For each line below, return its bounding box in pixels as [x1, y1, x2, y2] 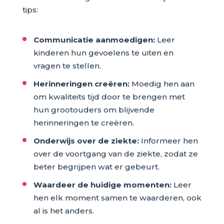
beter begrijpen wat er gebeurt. [33, 162, 159, 172]
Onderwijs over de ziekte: [33, 136, 139, 146]
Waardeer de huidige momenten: [33, 180, 171, 190]
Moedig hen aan [129, 79, 194, 89]
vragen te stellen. [33, 61, 101, 71]
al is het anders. [33, 206, 94, 216]
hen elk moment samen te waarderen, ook [33, 193, 201, 203]
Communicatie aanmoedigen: [33, 35, 155, 45]
